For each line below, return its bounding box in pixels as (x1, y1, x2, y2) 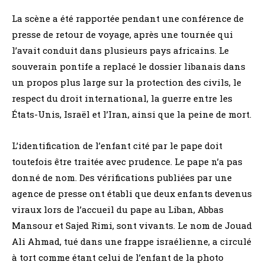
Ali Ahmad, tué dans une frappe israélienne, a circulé (12, 235, 251, 248)
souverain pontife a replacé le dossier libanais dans (12, 60, 245, 73)
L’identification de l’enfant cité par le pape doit (12, 140, 222, 152)
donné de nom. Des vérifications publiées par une (12, 172, 232, 184)
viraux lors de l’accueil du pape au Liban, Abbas (12, 203, 224, 216)
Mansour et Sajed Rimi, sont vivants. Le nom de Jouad (12, 219, 252, 232)
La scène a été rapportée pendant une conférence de (12, 12, 244, 25)
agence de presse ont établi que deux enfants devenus (12, 188, 252, 200)
